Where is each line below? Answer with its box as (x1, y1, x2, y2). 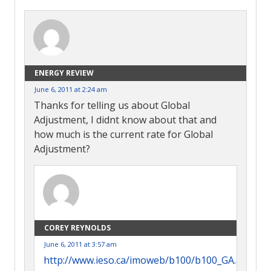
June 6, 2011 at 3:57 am (44, 239, 117, 249)
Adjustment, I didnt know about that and (34, 113, 217, 126)
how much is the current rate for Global (34, 127, 213, 141)
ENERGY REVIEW (34, 67, 94, 78)
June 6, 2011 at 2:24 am (34, 84, 107, 94)
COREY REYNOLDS (44, 222, 111, 233)
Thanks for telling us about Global (34, 98, 190, 112)
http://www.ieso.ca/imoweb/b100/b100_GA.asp (44, 253, 252, 267)
